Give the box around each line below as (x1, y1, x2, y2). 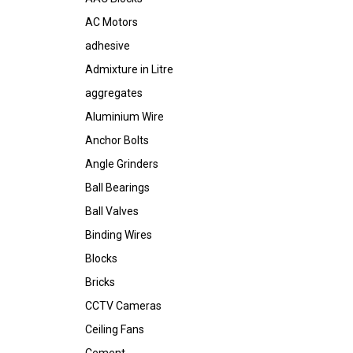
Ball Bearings (85, 181, 150, 194)
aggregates (85, 87, 143, 99)
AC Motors (85, 16, 138, 28)
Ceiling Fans (85, 323, 144, 336)
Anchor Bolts (85, 134, 149, 147)
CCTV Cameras (85, 299, 162, 312)
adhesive (85, 39, 130, 52)
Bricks (85, 276, 115, 288)
